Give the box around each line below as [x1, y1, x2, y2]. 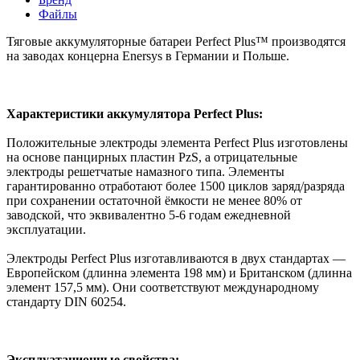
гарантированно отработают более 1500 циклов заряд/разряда [6, 178, 345, 193]
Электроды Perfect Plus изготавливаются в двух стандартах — [6, 251, 346, 265]
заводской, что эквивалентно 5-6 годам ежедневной [6, 207, 291, 222]
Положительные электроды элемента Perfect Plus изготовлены [6, 135, 348, 149]
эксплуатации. [6, 222, 86, 236]
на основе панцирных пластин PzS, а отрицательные [6, 149, 297, 164]
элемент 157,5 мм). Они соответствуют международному [6, 280, 319, 294]
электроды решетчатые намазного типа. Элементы [6, 164, 284, 178]
